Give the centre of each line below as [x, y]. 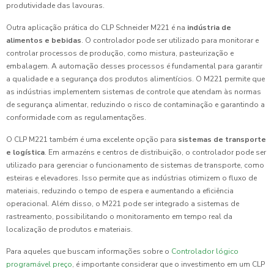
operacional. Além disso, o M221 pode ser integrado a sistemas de [123, 204]
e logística [25, 153]
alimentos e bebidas [44, 41]
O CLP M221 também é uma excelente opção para [92, 140]
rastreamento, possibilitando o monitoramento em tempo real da [119, 217]
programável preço [39, 265]
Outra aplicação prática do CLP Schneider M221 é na [97, 28]
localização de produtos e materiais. [69, 230]
